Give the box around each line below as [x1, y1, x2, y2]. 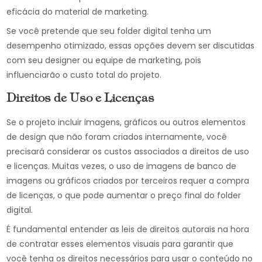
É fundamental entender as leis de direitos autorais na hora [6, 223, 250, 235]
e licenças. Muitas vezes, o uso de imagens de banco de [6, 160, 237, 172]
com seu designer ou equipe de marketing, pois [6, 54, 202, 66]
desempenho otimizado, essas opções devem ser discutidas [6, 40, 255, 51]
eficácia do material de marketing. [6, 6, 149, 18]
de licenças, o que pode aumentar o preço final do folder [6, 189, 242, 201]
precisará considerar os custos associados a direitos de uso [6, 146, 250, 157]
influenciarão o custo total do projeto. [6, 69, 162, 81]
